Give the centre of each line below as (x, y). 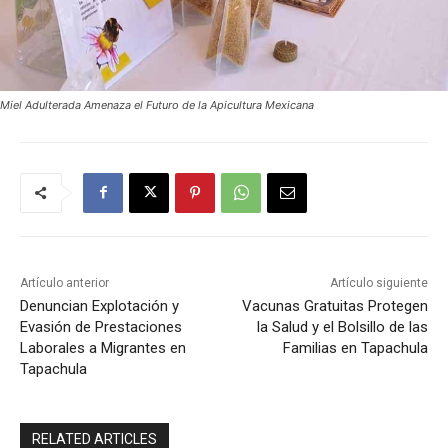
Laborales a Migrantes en (103, 347)
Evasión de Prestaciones (101, 326)
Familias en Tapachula (355, 347)
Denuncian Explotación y (99, 305)
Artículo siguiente (378, 282)
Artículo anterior (64, 282)
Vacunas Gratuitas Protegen (334, 305)
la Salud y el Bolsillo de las (342, 326)
